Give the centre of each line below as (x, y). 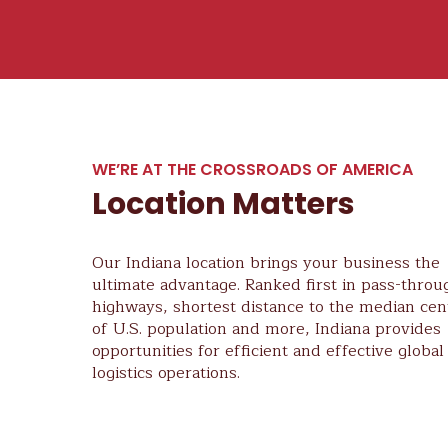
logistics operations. (166, 373)
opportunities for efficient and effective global (268, 351)
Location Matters (223, 204)
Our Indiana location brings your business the (266, 263)
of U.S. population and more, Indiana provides (266, 329)
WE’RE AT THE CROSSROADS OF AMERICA (252, 169)
